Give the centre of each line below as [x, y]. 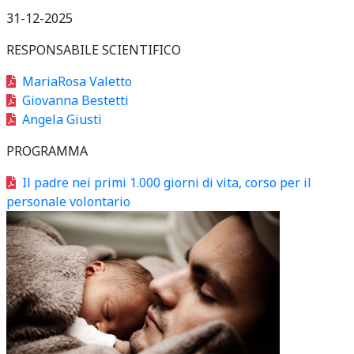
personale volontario [68, 201]
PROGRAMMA [47, 151]
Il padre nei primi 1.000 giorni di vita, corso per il [167, 183]
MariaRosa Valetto [77, 81]
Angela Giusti [62, 119]
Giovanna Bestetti [75, 100]
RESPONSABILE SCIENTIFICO [94, 50]
